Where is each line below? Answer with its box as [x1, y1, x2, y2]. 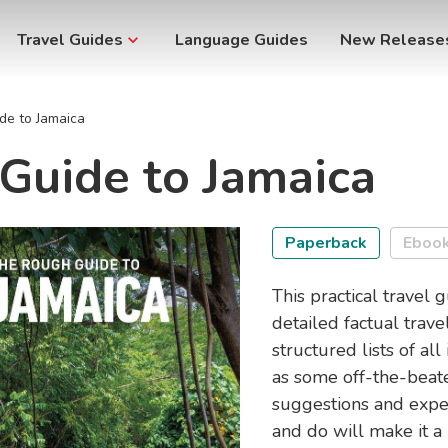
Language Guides [174, 29, 308, 51]
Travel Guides [16, 29, 123, 51]
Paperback [284, 232, 367, 254]
